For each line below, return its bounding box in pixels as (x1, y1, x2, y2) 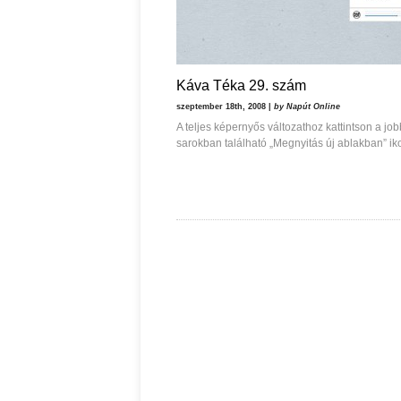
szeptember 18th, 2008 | (176, 102, 274, 111)
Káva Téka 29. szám (176, 78, 306, 93)
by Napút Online (274, 102, 340, 111)
